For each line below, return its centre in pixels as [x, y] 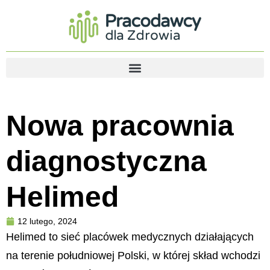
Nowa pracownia [120, 126]
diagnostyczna [106, 161]
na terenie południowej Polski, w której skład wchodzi [133, 256]
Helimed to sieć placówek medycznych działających [130, 237]
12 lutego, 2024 [47, 221]
